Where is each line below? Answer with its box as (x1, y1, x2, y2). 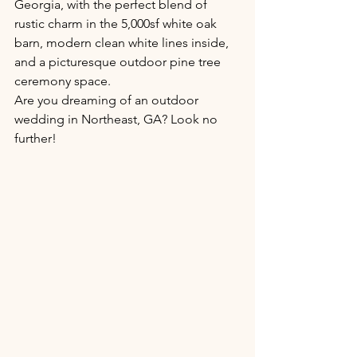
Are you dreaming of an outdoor (14, 92, 202, 108)
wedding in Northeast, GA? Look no (14, 112, 221, 127)
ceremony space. (14, 73, 114, 88)
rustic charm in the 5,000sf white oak (14, 16, 220, 31)
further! (14, 131, 57, 146)
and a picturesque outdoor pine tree (14, 54, 224, 69)
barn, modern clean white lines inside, (14, 35, 232, 50)
